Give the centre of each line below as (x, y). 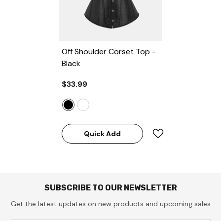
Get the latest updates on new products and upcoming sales (110, 204)
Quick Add (102, 133)
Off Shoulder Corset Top (107, 52)
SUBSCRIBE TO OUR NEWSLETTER (110, 188)
